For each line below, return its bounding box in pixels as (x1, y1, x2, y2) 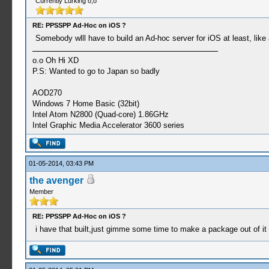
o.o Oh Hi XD (32, 56, 79, 65)
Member (29, 188, 53, 195)
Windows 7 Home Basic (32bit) (32, 99, 139, 108)
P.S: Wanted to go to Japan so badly (32, 67, 160, 76)
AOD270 (32, 88, 62, 97)
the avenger (29, 175, 83, 186)
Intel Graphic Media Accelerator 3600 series (32, 121, 184, 130)
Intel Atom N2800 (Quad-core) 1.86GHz (32, 110, 169, 119)
